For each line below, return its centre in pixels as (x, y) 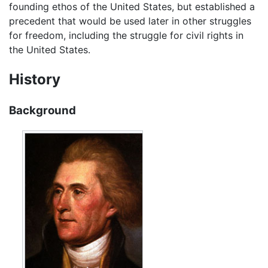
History (35, 80)
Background (42, 111)
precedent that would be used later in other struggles (130, 21)
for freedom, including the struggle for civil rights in (126, 36)
